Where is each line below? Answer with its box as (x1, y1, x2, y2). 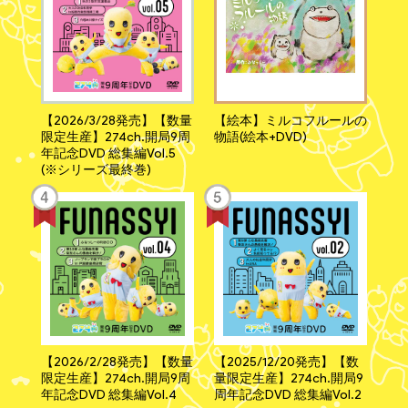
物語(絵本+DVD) (213, 128, 307, 145)
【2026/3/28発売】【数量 (40, 112, 192, 128)
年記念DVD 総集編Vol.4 (40, 387, 177, 403)
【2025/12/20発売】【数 (213, 354, 359, 371)
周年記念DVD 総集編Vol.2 (213, 387, 362, 403)
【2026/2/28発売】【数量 (40, 354, 193, 371)
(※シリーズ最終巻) (40, 161, 151, 178)
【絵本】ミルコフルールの (213, 112, 367, 128)
